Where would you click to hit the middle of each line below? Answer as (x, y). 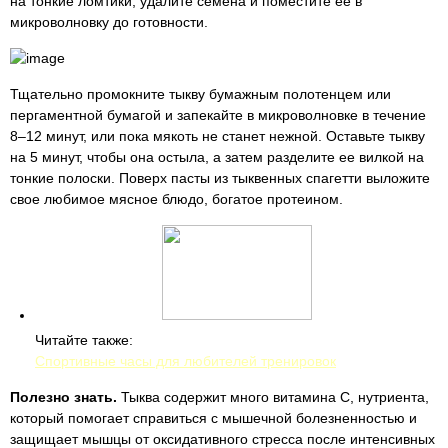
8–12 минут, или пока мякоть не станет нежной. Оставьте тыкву (217, 136)
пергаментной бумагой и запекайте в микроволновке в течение (218, 115)
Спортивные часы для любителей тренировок (185, 361)
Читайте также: (84, 340)
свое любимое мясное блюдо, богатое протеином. (176, 199)
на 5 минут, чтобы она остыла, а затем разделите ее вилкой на (217, 157)
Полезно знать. (63, 397)
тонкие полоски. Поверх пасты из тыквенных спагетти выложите (220, 178)
